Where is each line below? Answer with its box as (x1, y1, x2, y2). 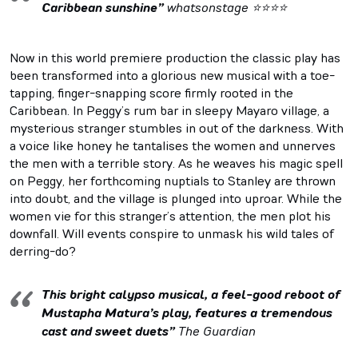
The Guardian (178, 322, 256, 339)
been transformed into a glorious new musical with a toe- (10, 66, 335, 83)
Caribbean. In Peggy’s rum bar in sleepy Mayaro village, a (10, 101, 329, 118)
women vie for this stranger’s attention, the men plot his (10, 207, 331, 224)
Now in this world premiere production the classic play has (10, 49, 340, 66)
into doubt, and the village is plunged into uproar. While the (10, 189, 342, 206)
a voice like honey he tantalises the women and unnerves (10, 137, 336, 153)
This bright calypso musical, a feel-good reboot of (42, 285, 340, 303)
